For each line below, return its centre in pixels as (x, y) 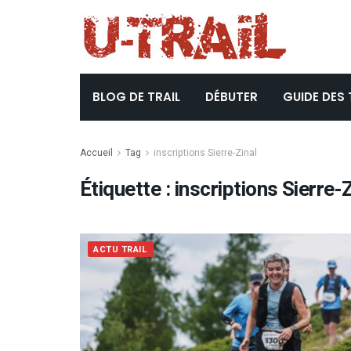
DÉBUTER (232, 97)
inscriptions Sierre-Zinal (205, 153)
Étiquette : (127, 190)
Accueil (96, 153)
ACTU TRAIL (121, 250)
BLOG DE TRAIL (136, 97)
